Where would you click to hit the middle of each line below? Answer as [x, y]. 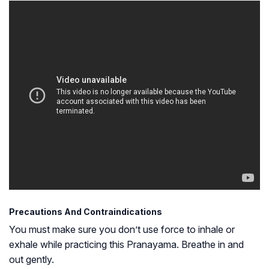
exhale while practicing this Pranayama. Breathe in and [126, 244]
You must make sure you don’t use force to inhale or [122, 229]
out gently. [32, 259]
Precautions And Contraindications [86, 211]
